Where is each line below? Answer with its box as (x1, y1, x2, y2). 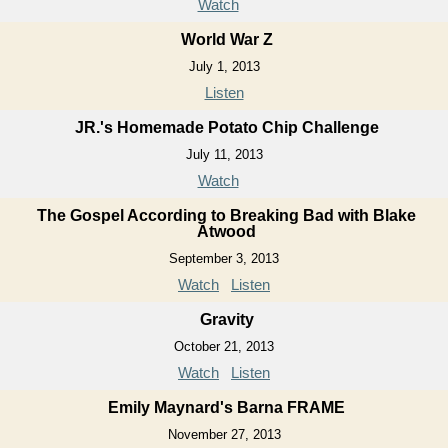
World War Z (180, 30, 273, 48)
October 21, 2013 (174, 338, 274, 354)
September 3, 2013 (169, 250, 279, 266)
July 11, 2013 (185, 146, 263, 162)
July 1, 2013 (188, 58, 260, 74)
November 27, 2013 (167, 426, 281, 442)
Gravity (199, 310, 254, 328)
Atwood (197, 222, 256, 240)
